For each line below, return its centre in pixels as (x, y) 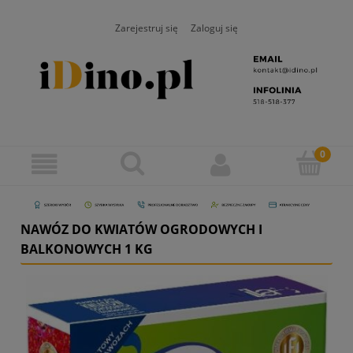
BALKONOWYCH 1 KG (87, 249)
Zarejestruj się (147, 27)
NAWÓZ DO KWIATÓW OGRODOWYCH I (141, 229)
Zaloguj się (214, 27)
